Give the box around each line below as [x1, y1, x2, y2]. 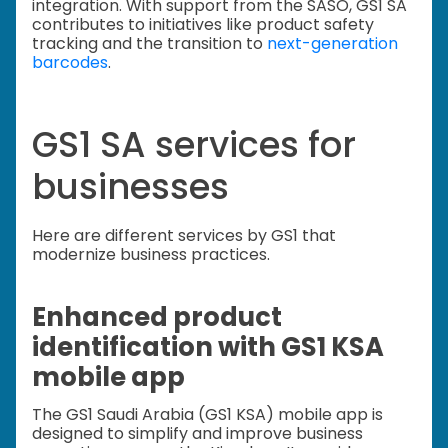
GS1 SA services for [32, 120, 356, 170]
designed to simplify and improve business [32, 422, 363, 446]
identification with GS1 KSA [32, 329, 384, 366]
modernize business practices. [32, 242, 270, 266]
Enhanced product [32, 299, 282, 336]
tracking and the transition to [32, 31, 267, 55]
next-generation [267, 31, 398, 55]
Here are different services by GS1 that [32, 223, 336, 247]
